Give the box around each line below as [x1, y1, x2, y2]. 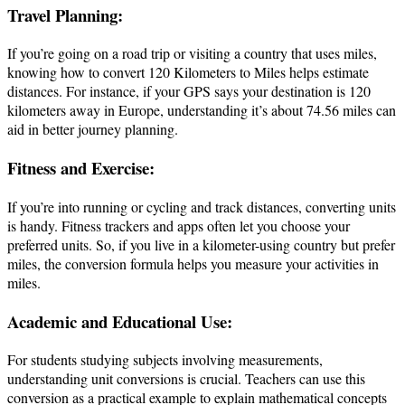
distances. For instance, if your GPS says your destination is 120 [7, 81, 371, 101]
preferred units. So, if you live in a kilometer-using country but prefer [7, 234, 395, 254]
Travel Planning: [7, 2, 123, 27]
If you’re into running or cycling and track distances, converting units [7, 196, 396, 216]
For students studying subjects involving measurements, [7, 350, 323, 370]
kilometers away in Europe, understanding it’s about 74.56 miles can [7, 100, 396, 120]
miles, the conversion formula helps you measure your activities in [7, 253, 379, 273]
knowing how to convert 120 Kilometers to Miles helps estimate [7, 62, 369, 82]
